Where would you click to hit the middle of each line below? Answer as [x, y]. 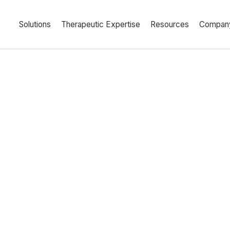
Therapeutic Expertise [101, 24]
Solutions [35, 24]
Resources [170, 24]
